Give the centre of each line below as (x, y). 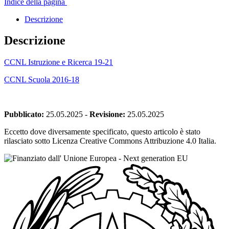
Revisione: (107, 114)
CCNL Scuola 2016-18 (42, 80)
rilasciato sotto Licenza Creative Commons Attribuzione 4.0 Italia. (110, 141)
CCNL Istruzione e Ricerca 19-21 (59, 62)
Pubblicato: (24, 114)
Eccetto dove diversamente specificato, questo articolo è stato (102, 132)
